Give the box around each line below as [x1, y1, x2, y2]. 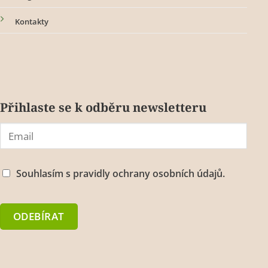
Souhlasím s [16, 167, 73, 181]
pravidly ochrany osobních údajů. [72, 167, 225, 181]
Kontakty [14, 16, 48, 28]
